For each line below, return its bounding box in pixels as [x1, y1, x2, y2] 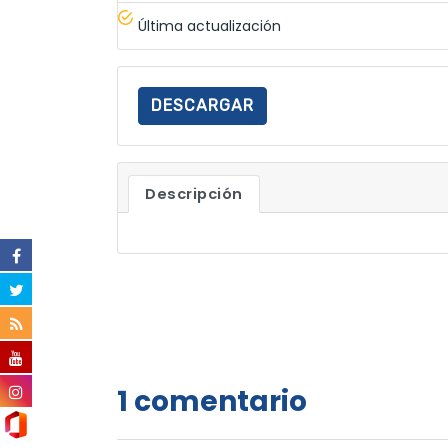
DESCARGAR [151, 96, 254, 115]
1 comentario [117, 382, 307, 421]
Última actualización [138, 16, 281, 36]
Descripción [145, 184, 243, 204]
